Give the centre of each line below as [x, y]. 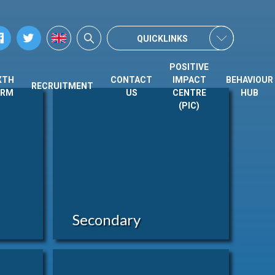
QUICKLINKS [162, 39]
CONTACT [131, 79]
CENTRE [189, 92]
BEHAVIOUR [250, 79]
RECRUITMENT [62, 86]
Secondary [107, 219]
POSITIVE [189, 67]
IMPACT [189, 79]
